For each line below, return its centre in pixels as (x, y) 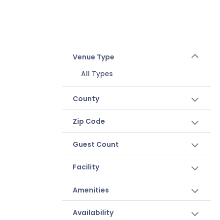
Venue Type (93, 57)
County (86, 98)
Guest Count (96, 144)
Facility (86, 167)
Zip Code (89, 121)
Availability (93, 213)
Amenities (91, 190)
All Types (97, 74)
